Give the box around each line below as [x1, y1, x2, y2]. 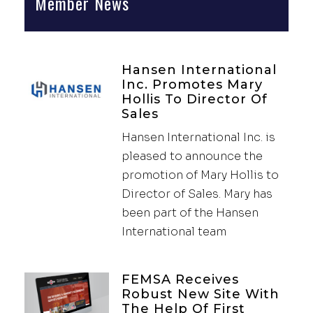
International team [121, 224, 226, 239]
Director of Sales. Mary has [121, 186, 272, 201]
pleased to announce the [121, 148, 263, 163]
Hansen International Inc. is [121, 129, 275, 145]
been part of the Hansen [121, 205, 259, 220]
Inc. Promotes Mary [121, 76, 263, 92]
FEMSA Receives [121, 271, 239, 287]
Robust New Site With [121, 286, 279, 302]
